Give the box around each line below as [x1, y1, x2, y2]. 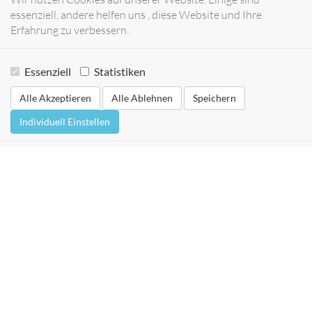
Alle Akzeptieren [19, 92, 91, 104]
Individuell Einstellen [19, 116, 110, 127]
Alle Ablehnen [111, 92, 173, 104]
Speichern [193, 92, 236, 104]
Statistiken [94, 65, 146, 78]
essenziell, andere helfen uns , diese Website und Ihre [10, 7, 262, 22]
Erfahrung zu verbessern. [10, 22, 129, 37]
